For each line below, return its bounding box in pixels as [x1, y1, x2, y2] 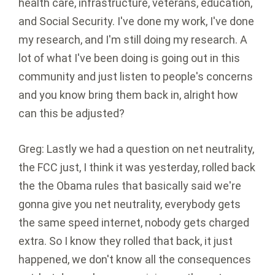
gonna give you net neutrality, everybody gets [18, 198, 241, 211]
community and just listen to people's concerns [18, 70, 253, 83]
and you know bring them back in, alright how [18, 88, 238, 102]
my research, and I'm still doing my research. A [18, 33, 247, 47]
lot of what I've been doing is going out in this [18, 52, 240, 65]
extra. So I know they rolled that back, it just [18, 234, 233, 248]
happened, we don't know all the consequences [18, 253, 251, 266]
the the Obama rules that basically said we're [18, 179, 241, 193]
